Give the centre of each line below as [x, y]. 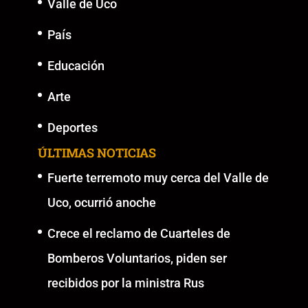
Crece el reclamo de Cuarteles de [139, 233]
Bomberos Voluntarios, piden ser [137, 258]
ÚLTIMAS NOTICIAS [97, 152]
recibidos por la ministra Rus [125, 283]
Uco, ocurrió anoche [101, 202]
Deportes [72, 127]
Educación [76, 65]
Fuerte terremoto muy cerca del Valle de [158, 177]
